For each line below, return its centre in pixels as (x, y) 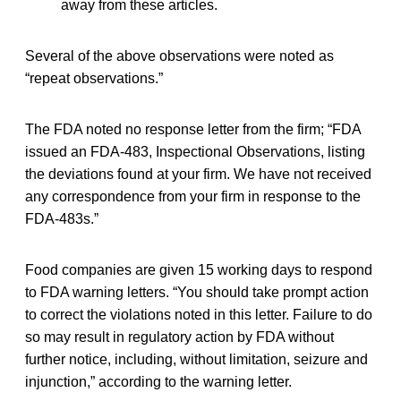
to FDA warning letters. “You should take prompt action (197, 292)
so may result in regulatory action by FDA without (179, 337)
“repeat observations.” (94, 78)
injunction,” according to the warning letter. (158, 381)
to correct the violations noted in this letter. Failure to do (199, 314)
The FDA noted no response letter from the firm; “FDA (193, 129)
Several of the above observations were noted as (179, 55)
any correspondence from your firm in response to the (193, 196)
